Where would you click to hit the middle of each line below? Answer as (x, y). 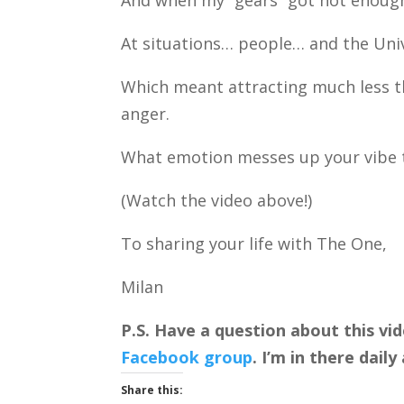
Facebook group (187, 358)
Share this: (152, 390)
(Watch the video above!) (217, 201)
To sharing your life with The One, (254, 244)
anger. (146, 114)
